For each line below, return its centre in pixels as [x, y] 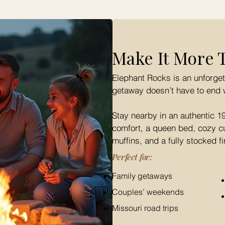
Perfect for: [132, 157]
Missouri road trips [145, 208]
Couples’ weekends [148, 192]
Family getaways [142, 176]
